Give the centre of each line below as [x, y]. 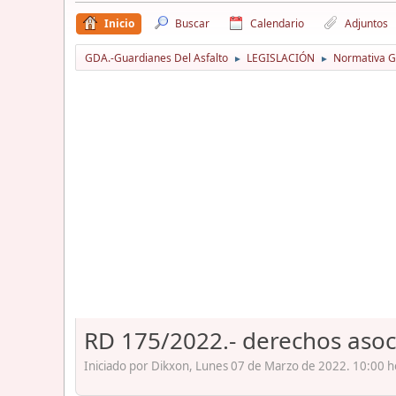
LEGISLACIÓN [281, 57]
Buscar [192, 23]
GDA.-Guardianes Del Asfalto [156, 57]
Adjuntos [366, 23]
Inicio [119, 23]
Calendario [277, 23]
